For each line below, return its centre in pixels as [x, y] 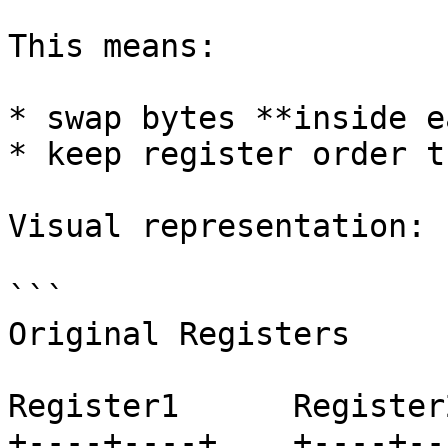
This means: [112, 46]
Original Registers [179, 334]
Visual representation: [217, 226]
